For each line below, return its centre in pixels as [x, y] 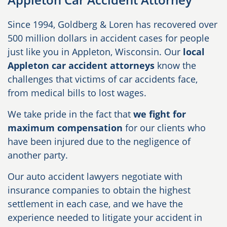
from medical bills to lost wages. [77, 93]
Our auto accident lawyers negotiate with [95, 176]
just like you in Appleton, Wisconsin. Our [95, 52]
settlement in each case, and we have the [95, 204]
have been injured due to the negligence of [99, 141]
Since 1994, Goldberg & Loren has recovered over [112, 24]
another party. [38, 155]
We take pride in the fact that [70, 114]
